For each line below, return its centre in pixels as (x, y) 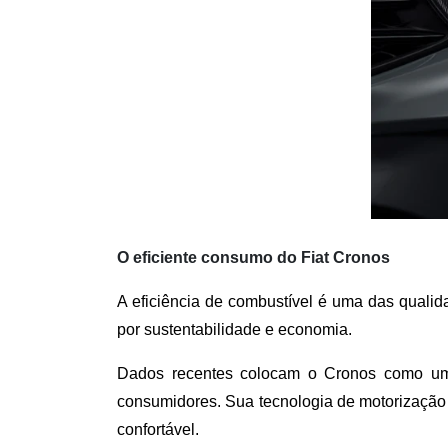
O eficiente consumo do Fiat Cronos (255, 257)
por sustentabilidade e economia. (236, 329)
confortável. (158, 429)
